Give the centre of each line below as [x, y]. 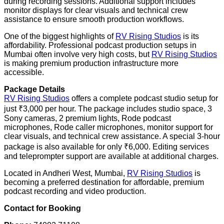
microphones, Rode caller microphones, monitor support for [108, 127]
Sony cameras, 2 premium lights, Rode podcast [87, 118]
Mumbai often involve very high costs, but [78, 54]
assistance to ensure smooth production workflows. [94, 19]
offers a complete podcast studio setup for [144, 98]
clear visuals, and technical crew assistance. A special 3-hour [112, 136]
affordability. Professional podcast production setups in [100, 45]
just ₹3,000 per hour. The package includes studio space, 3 [108, 109]
